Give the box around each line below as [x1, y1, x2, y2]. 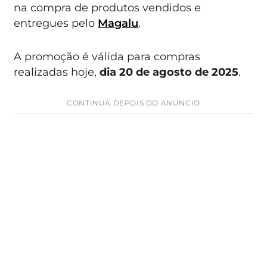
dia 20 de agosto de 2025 [100, 66, 239, 78]
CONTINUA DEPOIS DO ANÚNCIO [67, 98, 200, 108]
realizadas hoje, [14, 66, 100, 78]
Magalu [98, 16, 139, 29]
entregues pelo [14, 16, 98, 29]
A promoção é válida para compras [14, 50, 201, 63]
